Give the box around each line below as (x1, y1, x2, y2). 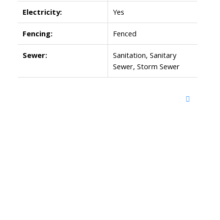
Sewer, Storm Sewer (112, 61, 180, 71)
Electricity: (22, 6, 62, 17)
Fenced (112, 28, 137, 38)
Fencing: (22, 28, 53, 38)
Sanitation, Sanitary (112, 50, 176, 60)
